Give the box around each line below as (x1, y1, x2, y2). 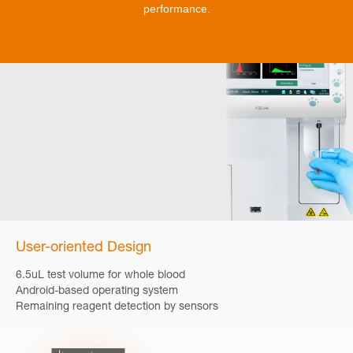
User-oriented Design (16, 241, 151, 255)
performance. (143, 2, 210, 15)
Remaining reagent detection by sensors (16, 302, 218, 313)
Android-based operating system (16, 286, 178, 297)
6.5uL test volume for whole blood (16, 270, 185, 281)
